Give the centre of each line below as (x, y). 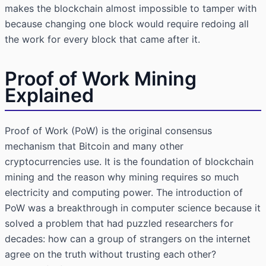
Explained (49, 96)
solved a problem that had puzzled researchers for (119, 224)
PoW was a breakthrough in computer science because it (133, 208)
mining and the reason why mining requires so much (122, 177)
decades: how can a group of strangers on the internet (128, 239)
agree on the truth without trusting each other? (110, 254)
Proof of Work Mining (101, 79)
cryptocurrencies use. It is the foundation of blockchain (129, 162)
